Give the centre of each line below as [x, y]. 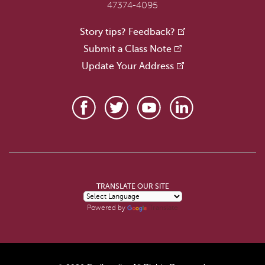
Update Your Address [127, 66]
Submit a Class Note [127, 49]
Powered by [107, 208]
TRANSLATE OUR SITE [132, 186]
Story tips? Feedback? [127, 32]
